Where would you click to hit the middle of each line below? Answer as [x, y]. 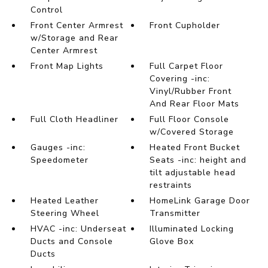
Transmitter [175, 214]
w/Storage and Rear [74, 38]
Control [46, 10]
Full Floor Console [190, 120]
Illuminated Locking [192, 229]
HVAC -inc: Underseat [78, 229]
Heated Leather [64, 201]
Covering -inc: [180, 79]
